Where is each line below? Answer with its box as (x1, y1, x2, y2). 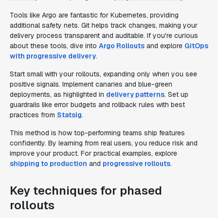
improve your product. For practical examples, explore (10, 149, 177, 158)
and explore (145, 41, 184, 50)
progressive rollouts (103, 159, 170, 168)
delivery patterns (106, 90, 164, 99)
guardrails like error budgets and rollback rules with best (10, 100, 185, 109)
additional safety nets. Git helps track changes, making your (10, 21, 198, 30)
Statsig (57, 110, 82, 119)
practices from (10, 110, 57, 119)
